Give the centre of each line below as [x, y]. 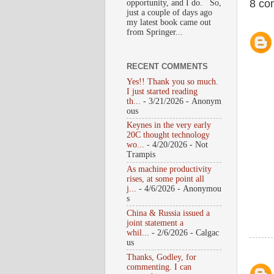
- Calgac [203, 232]
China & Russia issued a [168, 213]
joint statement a [155, 223]
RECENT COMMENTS [167, 66]
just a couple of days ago [169, 13]
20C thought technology [168, 135]
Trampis [141, 155]
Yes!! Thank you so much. [172, 81]
